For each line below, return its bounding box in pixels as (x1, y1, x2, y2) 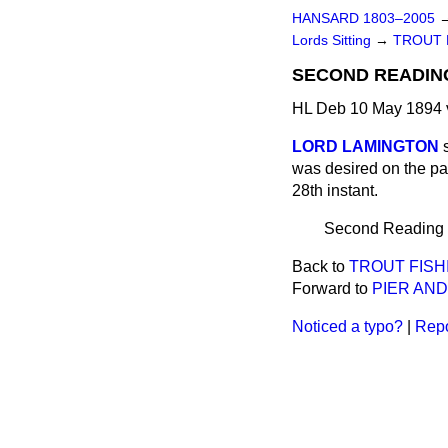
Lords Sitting (292, 33, 375, 48)
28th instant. (292, 182, 378, 199)
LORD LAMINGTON (292, 138, 439, 155)
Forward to (292, 280, 372, 297)
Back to (292, 258, 349, 275)
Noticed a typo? (292, 318, 403, 335)
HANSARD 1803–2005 (292, 11, 435, 26)
